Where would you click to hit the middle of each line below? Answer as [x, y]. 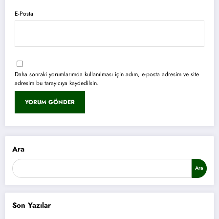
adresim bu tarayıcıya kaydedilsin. [57, 83]
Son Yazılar [32, 205]
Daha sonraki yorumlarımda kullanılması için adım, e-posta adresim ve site [107, 74]
